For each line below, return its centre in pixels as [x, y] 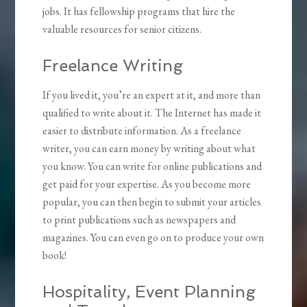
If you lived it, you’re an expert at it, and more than [152, 95]
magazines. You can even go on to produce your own [153, 238]
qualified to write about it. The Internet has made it [152, 113]
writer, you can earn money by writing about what [149, 149]
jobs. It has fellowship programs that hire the [139, 12]
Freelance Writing [113, 66]
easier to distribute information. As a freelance [142, 131]
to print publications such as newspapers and [139, 220]
